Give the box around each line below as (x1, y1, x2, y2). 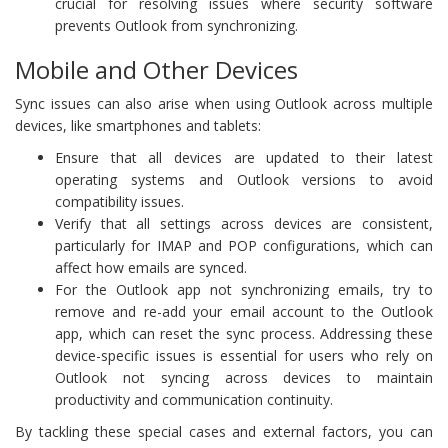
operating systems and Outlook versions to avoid (55, 169, 433, 189)
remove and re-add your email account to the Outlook (55, 301, 433, 321)
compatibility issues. (55, 191, 184, 211)
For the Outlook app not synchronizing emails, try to (55, 279, 433, 299)
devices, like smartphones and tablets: (15, 115, 261, 135)
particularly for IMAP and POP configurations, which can (55, 235, 433, 255)
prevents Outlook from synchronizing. (55, 15, 298, 35)
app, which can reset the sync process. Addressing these (55, 323, 433, 343)
